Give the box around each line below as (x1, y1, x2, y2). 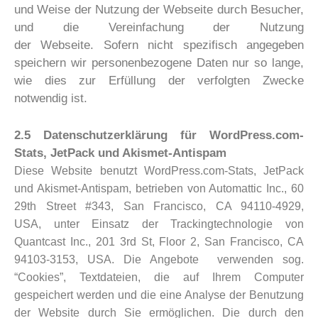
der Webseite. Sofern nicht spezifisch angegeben (14, 38, 304, 53)
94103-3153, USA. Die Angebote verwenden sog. (14, 253, 304, 266)
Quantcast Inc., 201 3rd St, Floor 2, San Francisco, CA (14, 236, 304, 248)
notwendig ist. (14, 92, 87, 106)
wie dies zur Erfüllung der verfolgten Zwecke (14, 74, 304, 88)
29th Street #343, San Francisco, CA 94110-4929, (14, 200, 304, 213)
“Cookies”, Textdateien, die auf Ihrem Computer (14, 271, 304, 284)
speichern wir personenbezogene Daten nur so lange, (14, 56, 304, 70)
